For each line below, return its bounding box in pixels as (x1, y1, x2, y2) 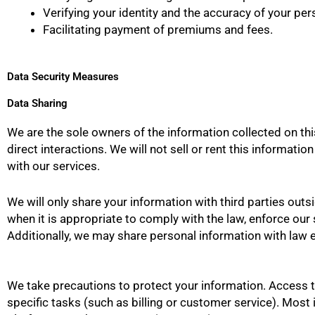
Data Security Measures (7, 70, 119, 83)
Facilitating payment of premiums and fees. (43, 22, 273, 37)
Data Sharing (7, 96, 67, 110)
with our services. (7, 158, 100, 173)
